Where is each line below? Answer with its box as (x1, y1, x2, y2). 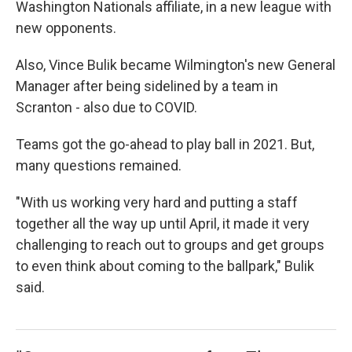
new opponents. (16, 20, 116, 36)
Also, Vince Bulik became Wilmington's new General (16, 57, 335, 73)
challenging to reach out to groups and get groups (16, 236, 324, 253)
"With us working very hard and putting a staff (16, 194, 298, 211)
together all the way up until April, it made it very (16, 215, 310, 232)
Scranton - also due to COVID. (16, 99, 197, 115)
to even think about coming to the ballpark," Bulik (16, 258, 314, 274)
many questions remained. (16, 157, 181, 174)
